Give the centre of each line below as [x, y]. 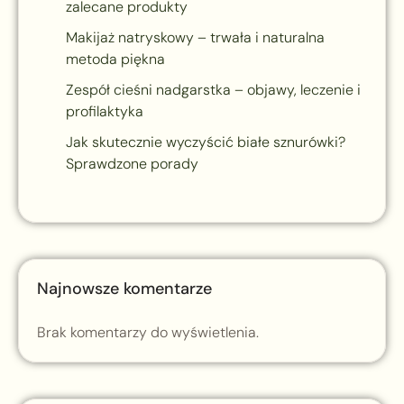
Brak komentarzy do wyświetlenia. [148, 333]
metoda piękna [115, 60]
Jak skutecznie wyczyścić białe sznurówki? [206, 142]
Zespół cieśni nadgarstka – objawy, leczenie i [213, 90]
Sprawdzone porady [132, 164]
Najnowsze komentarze [124, 289]
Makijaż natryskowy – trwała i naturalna [195, 38]
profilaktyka [105, 112]
